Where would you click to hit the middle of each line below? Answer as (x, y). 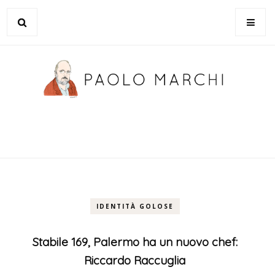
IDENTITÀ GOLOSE (135, 206)
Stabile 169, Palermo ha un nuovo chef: (135, 242)
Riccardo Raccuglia (135, 260)
